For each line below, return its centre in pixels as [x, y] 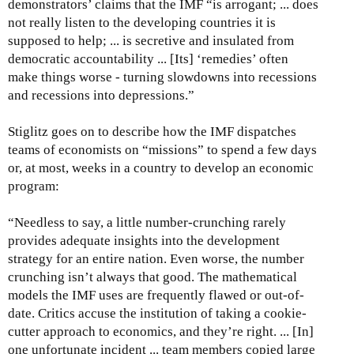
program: [34, 186]
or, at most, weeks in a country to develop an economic [161, 168]
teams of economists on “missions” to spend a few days [162, 149]
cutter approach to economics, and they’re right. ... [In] [161, 331]
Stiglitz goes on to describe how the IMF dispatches [152, 131]
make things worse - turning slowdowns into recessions [162, 77]
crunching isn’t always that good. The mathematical [153, 277]
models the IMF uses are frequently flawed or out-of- [156, 295]
